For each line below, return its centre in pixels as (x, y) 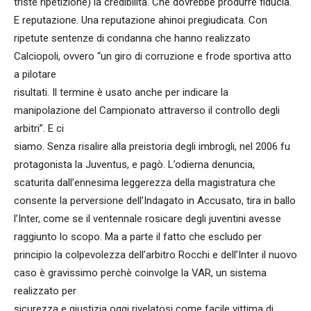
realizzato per (45, 291)
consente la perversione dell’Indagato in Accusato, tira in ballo (155, 201)
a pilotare (35, 74)
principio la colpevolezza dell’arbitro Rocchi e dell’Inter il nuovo (155, 255)
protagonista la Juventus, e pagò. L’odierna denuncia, (134, 165)
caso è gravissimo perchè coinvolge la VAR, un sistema (140, 273)
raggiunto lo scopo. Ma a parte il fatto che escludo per (138, 237)
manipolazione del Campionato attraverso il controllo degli (147, 110)
